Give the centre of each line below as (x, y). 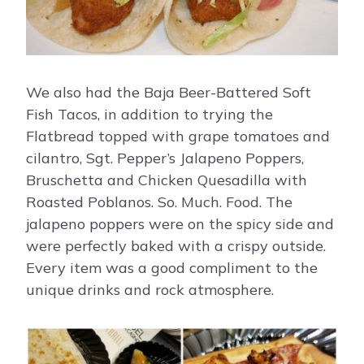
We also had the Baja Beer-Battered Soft (169, 93)
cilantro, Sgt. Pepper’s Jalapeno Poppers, (165, 158)
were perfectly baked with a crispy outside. (176, 246)
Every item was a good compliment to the (172, 268)
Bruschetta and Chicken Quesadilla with (167, 180)
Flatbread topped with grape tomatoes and (178, 136)
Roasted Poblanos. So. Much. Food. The (159, 202)
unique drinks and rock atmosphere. (150, 290)
